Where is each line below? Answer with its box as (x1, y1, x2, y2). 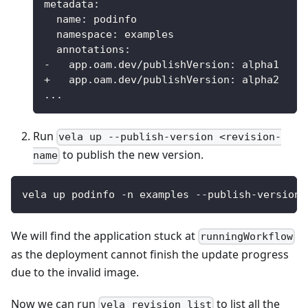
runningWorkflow (200, 230, 294, 243)
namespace (56, 28, 112, 41)
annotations (56, 43, 124, 56)
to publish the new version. (60, 147, 204, 163)
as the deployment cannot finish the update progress (11, 246, 289, 262)
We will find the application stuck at (11, 228, 198, 243)
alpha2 (236, 74, 279, 87)
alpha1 (236, 58, 279, 71)
